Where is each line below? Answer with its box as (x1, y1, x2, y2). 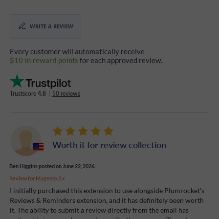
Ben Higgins (9, 162, 38, 169)
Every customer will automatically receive (10, 46, 145, 56)
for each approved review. (78, 55, 162, 65)
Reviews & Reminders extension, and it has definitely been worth (10, 196, 204, 204)
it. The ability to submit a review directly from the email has (10, 205, 189, 214)
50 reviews (52, 89, 80, 98)
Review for (9, 175, 36, 181)
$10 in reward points (10, 54, 78, 65)
